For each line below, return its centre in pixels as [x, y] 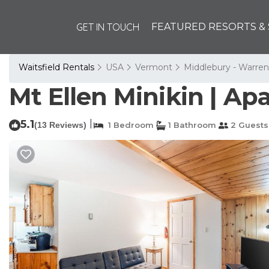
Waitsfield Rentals [58, 67]
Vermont [154, 67]
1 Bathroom [191, 125]
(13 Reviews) [60, 125]
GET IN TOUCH [108, 27]
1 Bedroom [128, 125]
